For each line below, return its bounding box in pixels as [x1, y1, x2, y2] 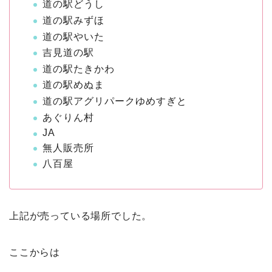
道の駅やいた [42, 31, 104, 42]
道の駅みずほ [42, 15, 104, 26]
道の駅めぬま [42, 80, 104, 90]
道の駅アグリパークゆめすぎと [42, 96, 187, 107]
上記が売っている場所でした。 [9, 211, 152, 222]
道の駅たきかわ [42, 63, 115, 74]
